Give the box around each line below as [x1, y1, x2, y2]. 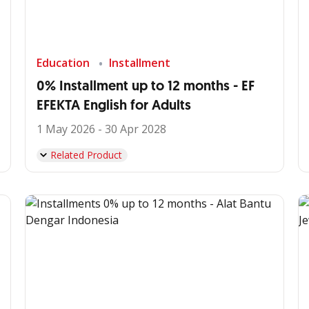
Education [37, 55, 90, 70]
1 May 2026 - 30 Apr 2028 [37, 121, 166, 137]
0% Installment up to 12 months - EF [37, 77, 255, 95]
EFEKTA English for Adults [37, 97, 191, 114]
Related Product [50, 148, 122, 161]
